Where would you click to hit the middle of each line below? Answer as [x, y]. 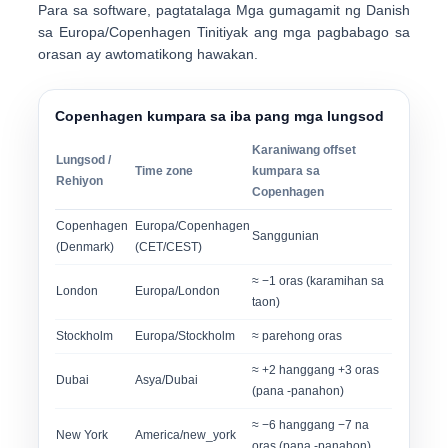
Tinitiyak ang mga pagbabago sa [300, 32]
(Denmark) [85, 247]
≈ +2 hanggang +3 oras [316, 370]
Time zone [164, 171]
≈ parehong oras [297, 336]
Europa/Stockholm [185, 336]
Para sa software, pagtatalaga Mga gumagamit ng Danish [224, 10]
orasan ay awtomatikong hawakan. [148, 54]
